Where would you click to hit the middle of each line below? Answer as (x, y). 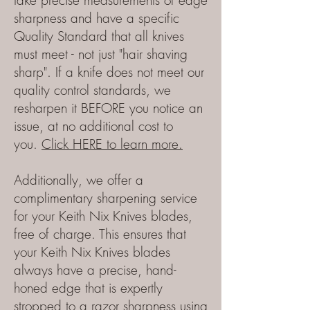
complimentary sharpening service (106, 198)
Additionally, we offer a (79, 180)
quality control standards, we (92, 90)
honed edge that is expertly (88, 288)
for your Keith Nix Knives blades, (103, 216)
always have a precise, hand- (95, 270)
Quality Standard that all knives (99, 36)
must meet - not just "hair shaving (101, 54)
